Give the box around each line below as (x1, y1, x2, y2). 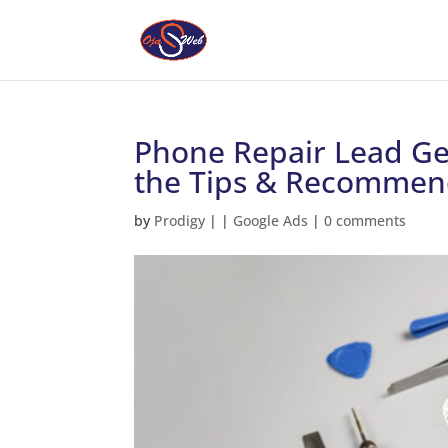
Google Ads (233, 211, 309, 230)
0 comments (324, 211, 407, 230)
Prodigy (154, 211, 206, 230)
